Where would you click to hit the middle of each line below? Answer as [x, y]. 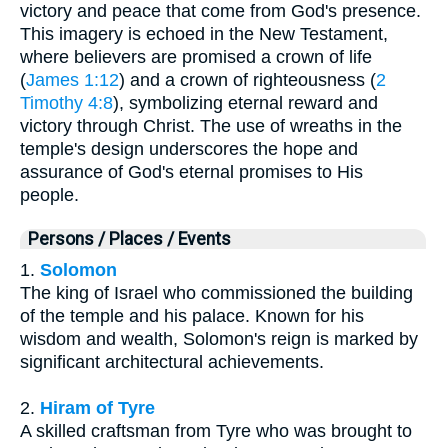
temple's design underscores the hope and [189, 149]
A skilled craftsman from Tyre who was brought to [216, 431]
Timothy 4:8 [66, 103]
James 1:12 [72, 80]
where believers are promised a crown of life [196, 57]
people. [49, 195]
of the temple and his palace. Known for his [192, 316]
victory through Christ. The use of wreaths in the [211, 126]
